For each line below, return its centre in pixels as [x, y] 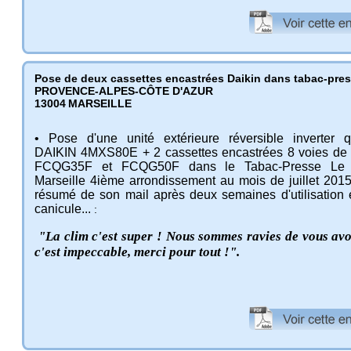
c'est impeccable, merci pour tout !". [137, 251]
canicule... [63, 209]
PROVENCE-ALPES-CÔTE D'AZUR [124, 91]
